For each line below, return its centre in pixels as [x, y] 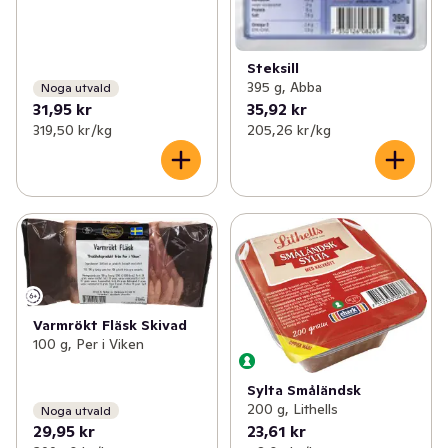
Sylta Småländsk [303, 390]
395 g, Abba [284, 86]
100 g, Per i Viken [88, 343]
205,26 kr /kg [288, 129]
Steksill [272, 67]
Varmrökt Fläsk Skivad [110, 324]
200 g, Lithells [292, 409]
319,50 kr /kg [72, 129]
